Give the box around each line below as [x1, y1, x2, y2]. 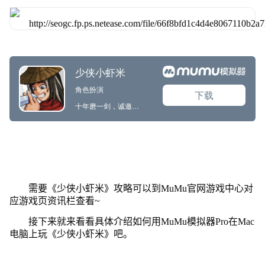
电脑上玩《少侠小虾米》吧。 [9, 228, 132, 239]
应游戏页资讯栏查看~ [9, 195, 100, 206]
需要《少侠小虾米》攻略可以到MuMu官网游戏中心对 [28, 183, 253, 193]
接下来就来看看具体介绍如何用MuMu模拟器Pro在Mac [28, 216, 254, 227]
